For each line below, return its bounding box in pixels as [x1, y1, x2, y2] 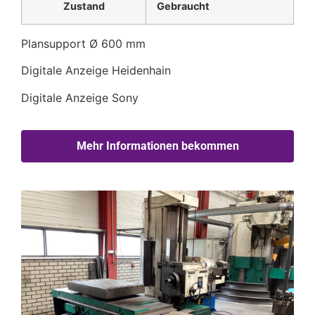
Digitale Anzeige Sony [21, 90, 139, 105]
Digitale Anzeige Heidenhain [21, 63, 171, 78]
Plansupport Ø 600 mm [21, 37, 146, 51]
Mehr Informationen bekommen [76, 139, 239, 153]
